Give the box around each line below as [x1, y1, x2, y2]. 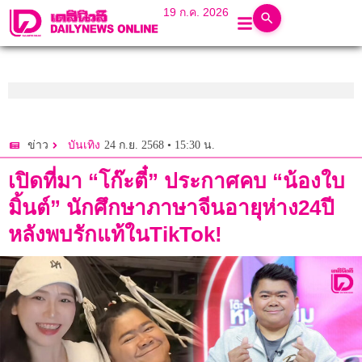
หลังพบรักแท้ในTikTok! [8, 222, 222, 247]
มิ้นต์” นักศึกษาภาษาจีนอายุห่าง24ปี [8, 196, 335, 221]
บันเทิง [68, 139, 100, 152]
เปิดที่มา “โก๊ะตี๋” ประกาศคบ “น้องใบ [8, 169, 345, 194]
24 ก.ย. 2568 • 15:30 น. [104, 138, 215, 151]
